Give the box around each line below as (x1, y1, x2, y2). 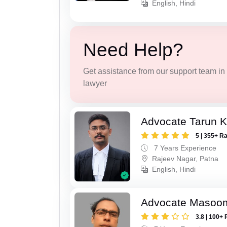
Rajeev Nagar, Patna (152, 154, 219, 163)
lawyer (83, 79, 107, 88)
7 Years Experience (152, 143, 217, 152)
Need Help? (83, 40, 183, 61)
